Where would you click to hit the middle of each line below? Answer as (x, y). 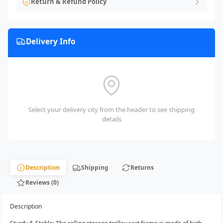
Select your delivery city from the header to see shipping (111, 110)
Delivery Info (51, 42)
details (111, 119)
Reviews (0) (42, 182)
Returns (142, 167)
